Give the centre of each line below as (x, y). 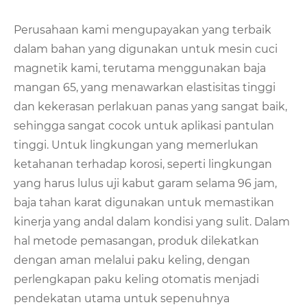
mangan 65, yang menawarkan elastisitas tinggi (145, 88)
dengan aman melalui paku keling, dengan (132, 260)
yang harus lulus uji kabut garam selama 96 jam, (145, 184)
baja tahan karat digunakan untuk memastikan (144, 203)
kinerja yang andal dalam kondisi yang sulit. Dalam (152, 222)
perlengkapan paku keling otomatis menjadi (136, 280)
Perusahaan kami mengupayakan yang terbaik (143, 30)
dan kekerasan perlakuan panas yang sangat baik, (150, 107)
